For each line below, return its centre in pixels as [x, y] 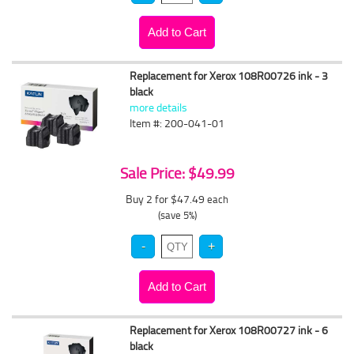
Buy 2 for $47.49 [166, 199]
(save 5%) [177, 215]
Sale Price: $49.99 [177, 173]
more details [159, 107]
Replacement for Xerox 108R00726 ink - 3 [229, 75]
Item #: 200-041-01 [177, 123]
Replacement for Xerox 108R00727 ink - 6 [229, 330]
